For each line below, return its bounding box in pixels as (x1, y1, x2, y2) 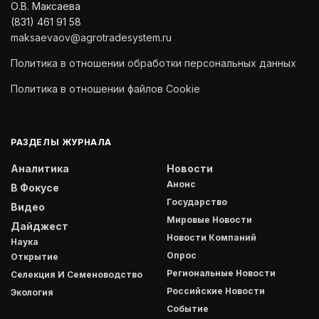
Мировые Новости (167, 214, 252, 226)
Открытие (11, 251, 58, 263)
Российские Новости (167, 286, 265, 297)
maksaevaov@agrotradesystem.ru (11, 31, 172, 44)
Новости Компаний (167, 232, 256, 244)
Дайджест (11, 220, 68, 233)
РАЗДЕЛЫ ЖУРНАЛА (11, 137, 112, 148)
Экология (11, 287, 53, 298)
